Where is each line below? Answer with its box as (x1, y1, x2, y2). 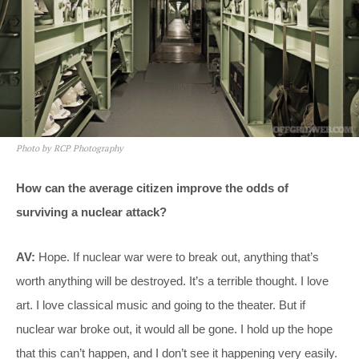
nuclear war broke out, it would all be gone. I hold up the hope (16, 322, 333, 337)
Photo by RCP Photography (16, 143, 123, 155)
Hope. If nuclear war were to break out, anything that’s (35, 250, 319, 264)
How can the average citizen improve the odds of (16, 181, 288, 196)
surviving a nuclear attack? (16, 205, 167, 220)
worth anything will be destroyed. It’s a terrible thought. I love (16, 274, 329, 288)
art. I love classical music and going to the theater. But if (16, 298, 305, 313)
